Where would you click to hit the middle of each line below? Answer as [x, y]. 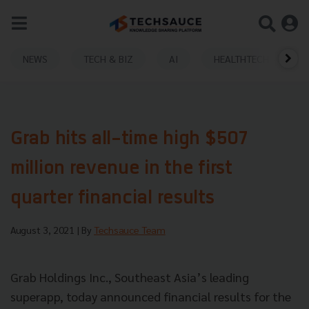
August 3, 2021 [44, 230]
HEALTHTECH [241, 58]
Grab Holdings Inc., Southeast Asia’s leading [130, 277]
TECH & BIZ [108, 58]
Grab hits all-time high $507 [129, 140]
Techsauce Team [130, 230]
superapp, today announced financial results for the [151, 296]
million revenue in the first [121, 169]
